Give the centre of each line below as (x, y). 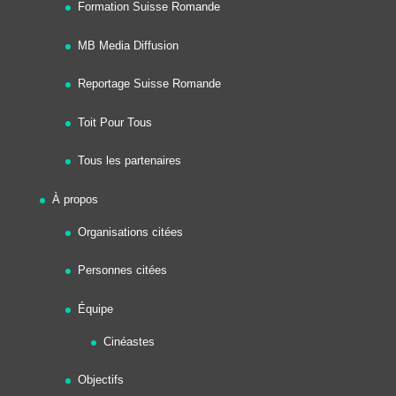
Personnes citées (122, 270)
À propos (75, 199)
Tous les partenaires (129, 160)
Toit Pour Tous (114, 122)
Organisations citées (130, 232)
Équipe (95, 308)
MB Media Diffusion (128, 45)
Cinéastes (129, 341)
